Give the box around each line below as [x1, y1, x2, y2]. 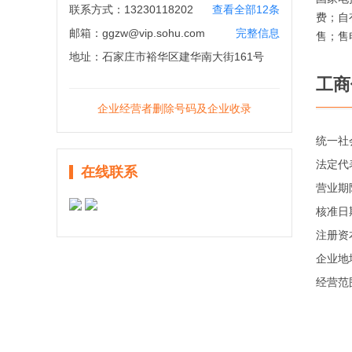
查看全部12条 [212, 3, 280, 16]
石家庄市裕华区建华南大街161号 [102, 50, 264, 63]
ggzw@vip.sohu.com [102, 27, 205, 39]
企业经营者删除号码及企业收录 [97, 102, 251, 115]
